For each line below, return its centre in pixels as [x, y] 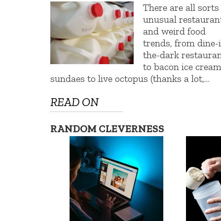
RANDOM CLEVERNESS [107, 129]
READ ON [74, 102]
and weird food [175, 31]
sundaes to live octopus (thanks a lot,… [130, 78]
